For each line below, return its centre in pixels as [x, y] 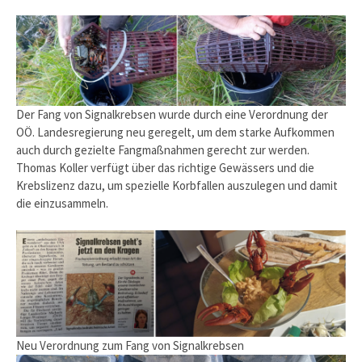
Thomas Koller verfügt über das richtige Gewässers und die [165, 167]
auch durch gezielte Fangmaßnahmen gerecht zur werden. [163, 149]
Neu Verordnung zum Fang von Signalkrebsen [130, 345]
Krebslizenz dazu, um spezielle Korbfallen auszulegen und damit [177, 185]
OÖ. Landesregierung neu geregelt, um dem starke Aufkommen [175, 132]
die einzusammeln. [62, 203]
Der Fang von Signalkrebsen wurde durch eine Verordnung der [172, 114]
